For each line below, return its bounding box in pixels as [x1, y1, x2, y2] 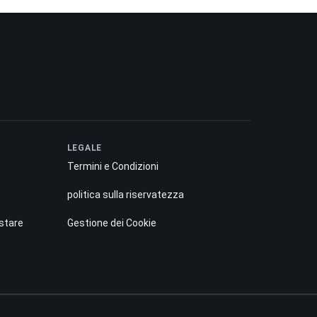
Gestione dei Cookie [67, 217, 156, 229]
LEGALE [67, 142, 103, 153]
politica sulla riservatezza [67, 188, 184, 200]
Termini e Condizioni [67, 160, 158, 172]
